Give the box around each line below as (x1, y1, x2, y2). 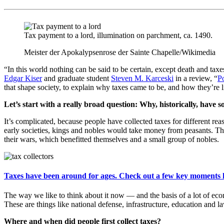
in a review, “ (173, 73, 217, 82)
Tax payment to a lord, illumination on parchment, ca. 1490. (24, 30, 212, 39)
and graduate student (42, 73, 111, 82)
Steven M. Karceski (111, 73, 173, 82)
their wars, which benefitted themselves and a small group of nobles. (4, 134, 219, 143)
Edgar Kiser (4, 73, 42, 82)
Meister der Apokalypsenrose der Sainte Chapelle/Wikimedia (24, 47, 215, 56)
